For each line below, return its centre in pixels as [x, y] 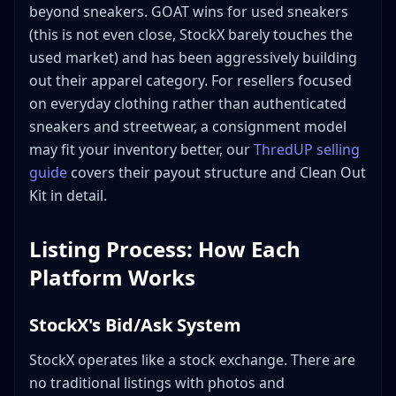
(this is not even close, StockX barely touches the [191, 35]
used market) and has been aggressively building [193, 58]
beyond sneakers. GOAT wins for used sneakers [189, 12]
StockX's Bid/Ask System [135, 325]
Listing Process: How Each [165, 249]
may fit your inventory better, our [141, 150]
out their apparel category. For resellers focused [190, 81]
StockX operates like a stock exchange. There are [192, 360]
